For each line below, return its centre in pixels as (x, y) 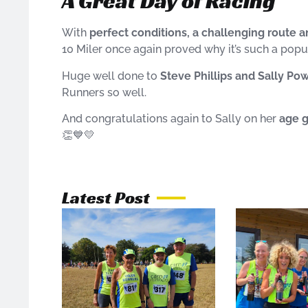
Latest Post (106, 198)
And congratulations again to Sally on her (170, 118)
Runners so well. (104, 92)
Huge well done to (111, 76)
